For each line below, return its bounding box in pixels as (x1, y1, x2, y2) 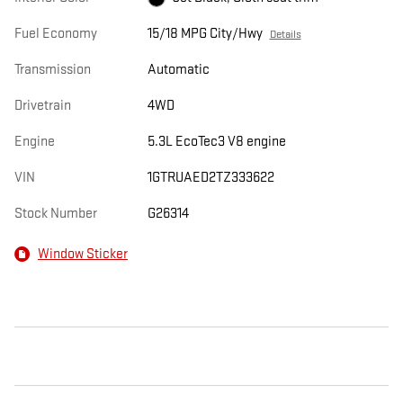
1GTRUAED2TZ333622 (147, 169, 274, 187)
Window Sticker (38, 245, 128, 263)
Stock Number (14, 205, 97, 223)
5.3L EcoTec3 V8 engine (147, 133, 286, 151)
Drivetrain (14, 97, 71, 115)
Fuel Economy (14, 25, 97, 43)
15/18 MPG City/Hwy (147, 25, 263, 43)
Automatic (147, 61, 210, 79)
